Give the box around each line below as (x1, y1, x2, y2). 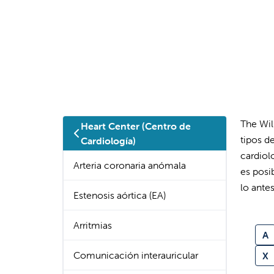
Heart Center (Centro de (80, 120, 191, 132)
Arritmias (73, 219, 112, 231)
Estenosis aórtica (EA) (73, 189, 166, 201)
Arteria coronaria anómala (73, 159, 186, 171)
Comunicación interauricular (73, 249, 198, 261)
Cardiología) (80, 135, 136, 147)
